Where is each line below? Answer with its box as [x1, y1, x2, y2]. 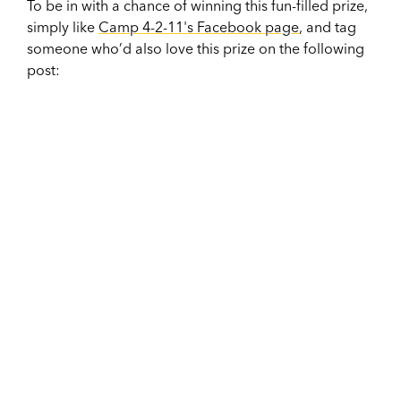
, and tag [299, 17, 356, 36]
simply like [27, 17, 98, 36]
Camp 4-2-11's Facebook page [98, 17, 299, 36]
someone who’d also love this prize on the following [27, 38, 364, 57]
